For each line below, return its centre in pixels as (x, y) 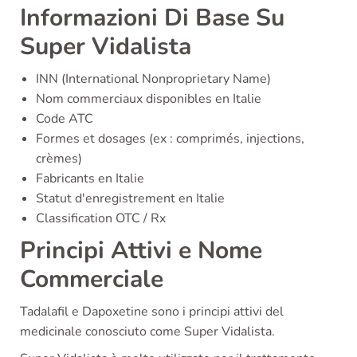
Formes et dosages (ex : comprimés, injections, (170, 139)
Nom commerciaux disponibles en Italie (149, 99)
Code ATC (65, 119)
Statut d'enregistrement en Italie (130, 199)
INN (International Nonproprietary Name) (153, 79)
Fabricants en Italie (90, 179)
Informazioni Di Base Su (152, 18)
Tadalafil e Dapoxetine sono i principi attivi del (152, 312)
